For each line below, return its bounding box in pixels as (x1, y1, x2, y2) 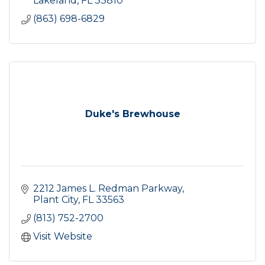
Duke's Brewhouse (85, 108, 180, 119)
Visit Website (33, 230, 92, 242)
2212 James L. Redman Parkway (33, 182, 182, 194)
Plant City (33, 193, 78, 205)
